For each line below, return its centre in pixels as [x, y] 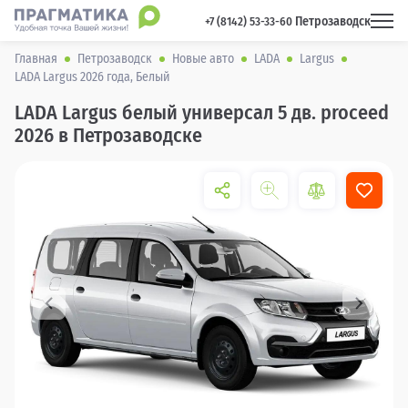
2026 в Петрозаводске [108, 135]
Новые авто [203, 59]
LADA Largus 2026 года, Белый [92, 77]
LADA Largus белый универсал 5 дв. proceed [202, 112]
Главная [36, 59]
